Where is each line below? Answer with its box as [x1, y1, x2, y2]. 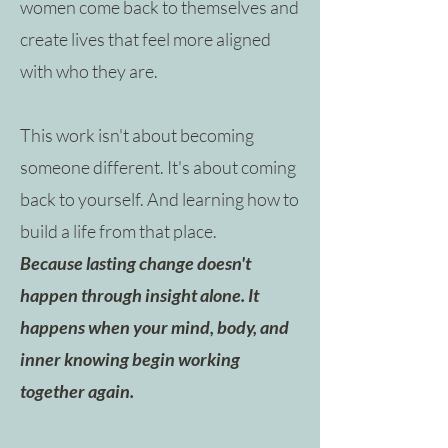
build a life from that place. [20, 219, 217, 242]
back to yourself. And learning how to [20, 187, 299, 210]
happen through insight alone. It [20, 283, 259, 306]
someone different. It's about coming [20, 155, 296, 178]
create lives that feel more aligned [20, 27, 271, 50]
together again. [20, 379, 134, 402]
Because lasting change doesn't [20, 251, 251, 274]
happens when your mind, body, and [20, 315, 289, 338]
